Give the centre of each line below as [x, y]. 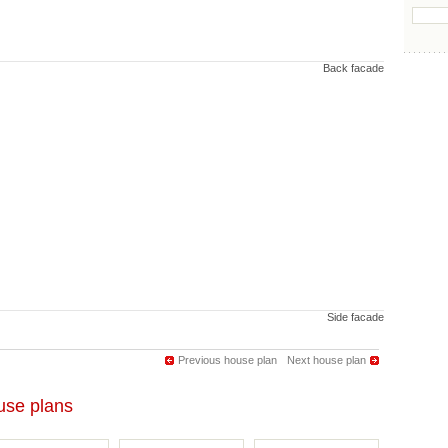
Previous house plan [227, 360]
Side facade [355, 317]
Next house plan [326, 360]
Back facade [353, 68]
